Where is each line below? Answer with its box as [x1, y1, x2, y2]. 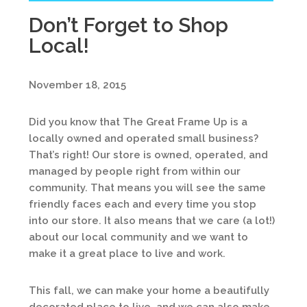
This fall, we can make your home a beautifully [29, 284, 269, 297]
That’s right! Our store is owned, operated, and [29, 149, 268, 161]
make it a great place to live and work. [29, 247, 225, 260]
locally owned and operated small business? [29, 132, 258, 145]
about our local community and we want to [29, 231, 248, 243]
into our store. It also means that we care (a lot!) [29, 214, 275, 227]
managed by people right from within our [29, 165, 241, 177]
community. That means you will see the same [29, 182, 266, 194]
